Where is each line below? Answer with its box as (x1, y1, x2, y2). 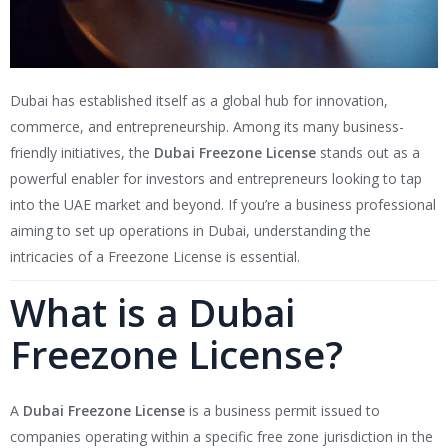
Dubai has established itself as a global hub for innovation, (10, 91, 388, 111)
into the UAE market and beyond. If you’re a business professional (10, 195, 436, 215)
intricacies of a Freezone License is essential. (10, 247, 300, 267)
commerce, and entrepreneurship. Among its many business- (10, 117, 404, 137)
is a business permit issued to (185, 401, 380, 421)
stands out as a (316, 143, 420, 163)
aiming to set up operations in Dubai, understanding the (10, 221, 371, 241)
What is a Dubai (10, 286, 295, 339)
